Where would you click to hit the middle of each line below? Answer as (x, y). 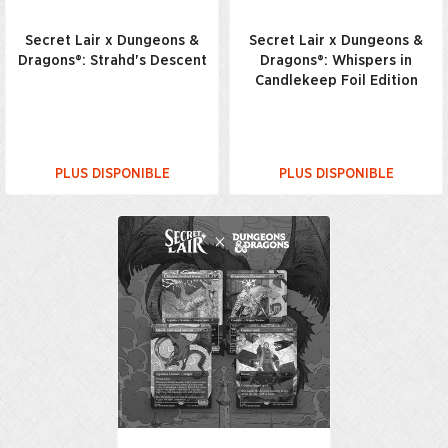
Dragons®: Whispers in (336, 60)
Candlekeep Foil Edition (336, 80)
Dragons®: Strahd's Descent (112, 60)
